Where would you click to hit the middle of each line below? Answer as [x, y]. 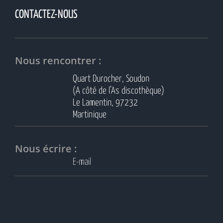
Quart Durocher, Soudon [111, 79]
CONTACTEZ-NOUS [46, 14]
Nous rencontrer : [58, 60]
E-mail [82, 162]
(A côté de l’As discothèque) [119, 91]
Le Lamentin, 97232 [106, 103]
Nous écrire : [46, 148]
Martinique [90, 114]
